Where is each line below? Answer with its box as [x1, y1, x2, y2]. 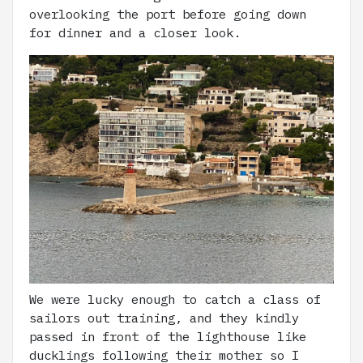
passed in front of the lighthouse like [29, 328, 306, 345]
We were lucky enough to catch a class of [29, 291, 321, 308]
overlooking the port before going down [29, 6, 306, 23]
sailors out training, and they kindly [29, 310, 299, 327]
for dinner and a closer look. [29, 24, 241, 41]
